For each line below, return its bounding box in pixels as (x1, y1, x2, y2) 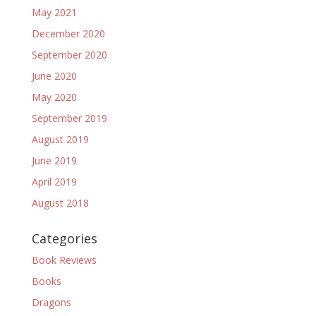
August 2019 (31, 133, 89, 146)
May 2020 (31, 90, 77, 104)
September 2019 (31, 111, 107, 125)
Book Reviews (31, 253, 97, 267)
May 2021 (31, 6, 77, 19)
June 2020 (31, 69, 77, 83)
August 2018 (31, 196, 89, 209)
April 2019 (31, 175, 77, 188)
